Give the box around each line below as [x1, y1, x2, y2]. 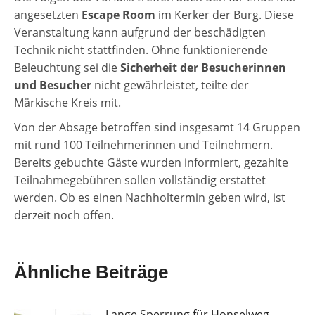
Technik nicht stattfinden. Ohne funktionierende [14, 42, 268, 58]
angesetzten [14, 7, 82, 23]
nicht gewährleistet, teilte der [91, 77, 249, 94]
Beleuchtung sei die [14, 60, 120, 76]
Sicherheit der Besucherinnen [120, 60, 286, 76]
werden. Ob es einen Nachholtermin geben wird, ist [14, 190, 285, 206]
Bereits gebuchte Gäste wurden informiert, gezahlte [14, 155, 288, 171]
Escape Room [82, 7, 155, 23]
